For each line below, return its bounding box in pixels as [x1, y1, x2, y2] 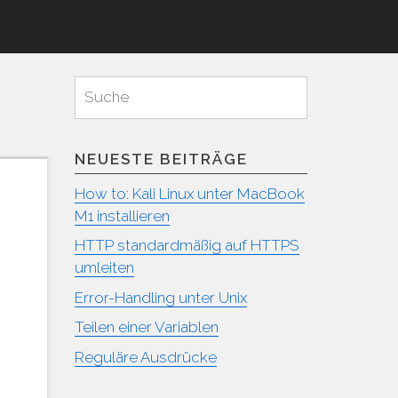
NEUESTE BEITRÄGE [74, 149, 248, 168]
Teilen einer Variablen [74, 318, 219, 336]
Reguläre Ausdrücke [74, 347, 217, 366]
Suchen [306, 73, 347, 87]
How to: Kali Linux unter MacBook [74, 184, 305, 203]
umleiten [74, 259, 134, 276]
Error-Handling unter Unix [74, 288, 247, 306]
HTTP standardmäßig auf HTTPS [74, 236, 299, 254]
